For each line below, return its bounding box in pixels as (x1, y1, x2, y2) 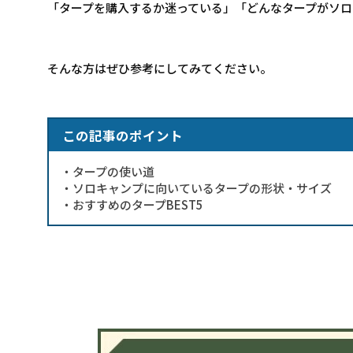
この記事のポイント (61, 125, 183, 145)
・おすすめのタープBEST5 (61, 195, 203, 213)
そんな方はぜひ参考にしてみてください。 (47, 59, 272, 76)
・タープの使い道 (61, 162, 154, 180)
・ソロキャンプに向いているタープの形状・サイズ (61, 179, 332, 196)
